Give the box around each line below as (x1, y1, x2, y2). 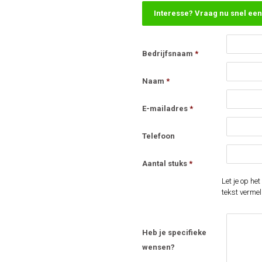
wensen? (142, 243, 175, 252)
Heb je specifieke (142, 228, 207, 237)
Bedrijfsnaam (142, 49, 194, 58)
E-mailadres (142, 104, 188, 113)
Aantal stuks (142, 158, 188, 168)
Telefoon (142, 131, 175, 140)
